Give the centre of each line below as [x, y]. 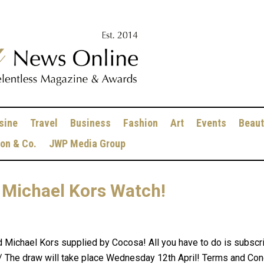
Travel [44, 123]
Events [212, 123]
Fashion [141, 123]
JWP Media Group [88, 143]
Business [91, 123]
